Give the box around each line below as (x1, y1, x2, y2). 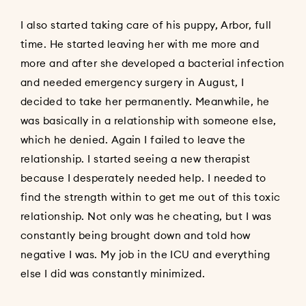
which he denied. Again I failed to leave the (20, 133, 246, 147)
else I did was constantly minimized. (20, 267, 206, 281)
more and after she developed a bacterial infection (20, 57, 285, 70)
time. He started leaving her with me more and (20, 38, 260, 51)
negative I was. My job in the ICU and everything (20, 248, 270, 262)
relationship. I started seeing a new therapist (20, 152, 251, 166)
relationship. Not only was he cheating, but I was (20, 210, 272, 223)
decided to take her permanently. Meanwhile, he (20, 95, 270, 109)
